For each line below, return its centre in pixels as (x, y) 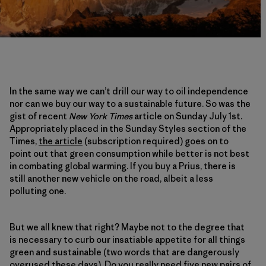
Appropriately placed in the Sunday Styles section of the (128, 128)
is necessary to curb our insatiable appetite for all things (127, 239)
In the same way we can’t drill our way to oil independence (129, 91)
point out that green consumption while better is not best (129, 153)
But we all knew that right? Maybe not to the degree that (127, 227)
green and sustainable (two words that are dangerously (124, 252)
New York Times (101, 116)
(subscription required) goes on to (156, 141)
